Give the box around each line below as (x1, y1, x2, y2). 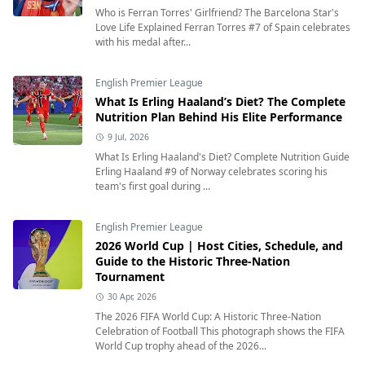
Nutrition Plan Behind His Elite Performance (95, 109, 342, 125)
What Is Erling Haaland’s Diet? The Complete (95, 94, 345, 110)
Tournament (95, 269, 165, 285)
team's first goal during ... (95, 179, 210, 194)
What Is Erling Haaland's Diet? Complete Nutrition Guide (95, 150, 350, 165)
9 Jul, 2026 (107, 131, 149, 143)
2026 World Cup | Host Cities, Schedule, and (95, 238, 343, 254)
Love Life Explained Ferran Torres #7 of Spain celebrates (95, 20, 350, 35)
